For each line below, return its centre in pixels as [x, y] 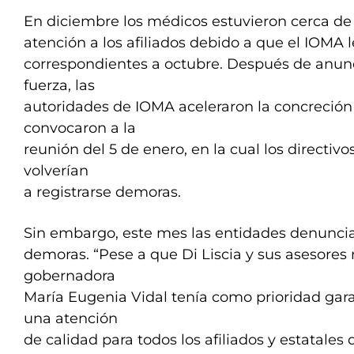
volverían [56, 171]
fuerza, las [59, 85]
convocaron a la [80, 128]
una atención [71, 318]
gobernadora [70, 276]
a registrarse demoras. [102, 192]
